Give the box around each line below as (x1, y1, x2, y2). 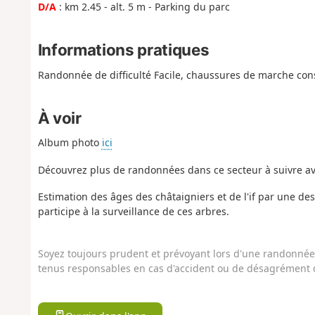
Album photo (37, 136, 102, 150)
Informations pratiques (37, 40, 210, 60)
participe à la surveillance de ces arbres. (37, 205, 229, 219)
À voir (37, 108, 82, 127)
